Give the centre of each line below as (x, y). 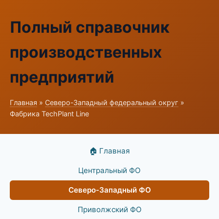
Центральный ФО (109, 170)
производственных (86, 52)
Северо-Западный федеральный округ (112, 102)
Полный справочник (90, 27)
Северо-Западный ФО (109, 190)
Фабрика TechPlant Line (49, 114)
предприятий (62, 77)
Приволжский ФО (109, 209)
